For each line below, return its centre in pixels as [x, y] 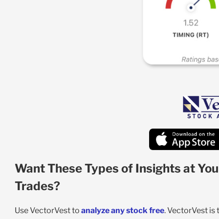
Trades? [37, 186]
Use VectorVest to [48, 210]
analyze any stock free [122, 210]
